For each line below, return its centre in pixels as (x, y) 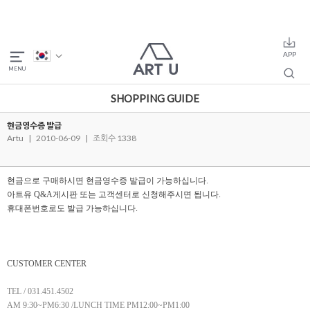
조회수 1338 (114, 138)
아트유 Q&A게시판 (42, 194)
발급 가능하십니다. (101, 208)
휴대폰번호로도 (36, 208)
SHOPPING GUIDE (155, 98)
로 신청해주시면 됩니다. (176, 194)
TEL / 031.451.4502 (40, 291)
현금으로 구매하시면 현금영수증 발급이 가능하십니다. (108, 181)
